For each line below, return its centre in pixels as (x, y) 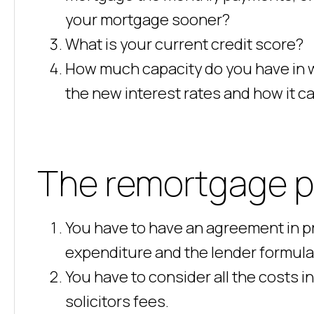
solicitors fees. (117, 301)
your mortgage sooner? (148, 20)
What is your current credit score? (184, 44)
